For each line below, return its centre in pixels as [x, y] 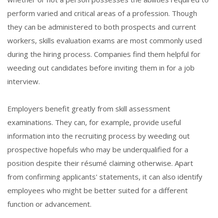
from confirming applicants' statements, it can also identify [105, 177]
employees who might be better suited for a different [98, 191]
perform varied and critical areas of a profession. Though [102, 13]
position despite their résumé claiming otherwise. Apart [100, 163]
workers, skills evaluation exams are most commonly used [105, 41]
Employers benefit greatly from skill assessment [89, 109]
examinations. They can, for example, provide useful [94, 122]
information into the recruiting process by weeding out [99, 136]
